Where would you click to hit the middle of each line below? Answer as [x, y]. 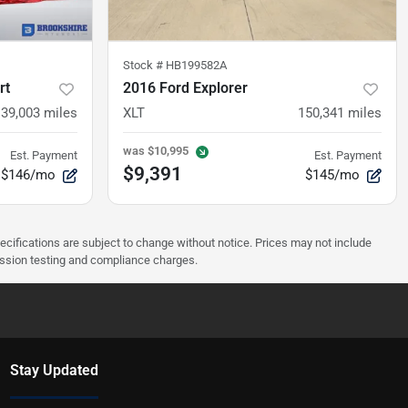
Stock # [144, 65]
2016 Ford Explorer [185, 87]
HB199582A [196, 65]
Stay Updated [54, 370]
